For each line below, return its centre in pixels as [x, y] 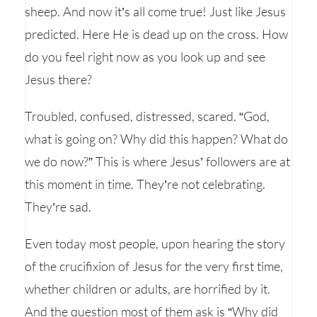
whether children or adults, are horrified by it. [148, 289]
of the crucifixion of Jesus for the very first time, [154, 266]
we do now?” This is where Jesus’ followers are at [157, 161]
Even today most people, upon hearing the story [155, 243]
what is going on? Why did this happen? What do [156, 139]
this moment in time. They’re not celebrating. [145, 184]
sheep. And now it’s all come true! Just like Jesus [155, 11]
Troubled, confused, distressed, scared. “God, [147, 116]
